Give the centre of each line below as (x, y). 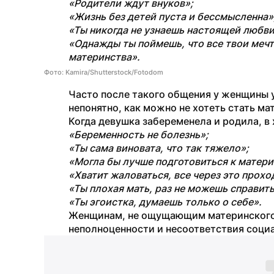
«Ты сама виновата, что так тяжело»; (159, 148)
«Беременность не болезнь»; (139, 135)
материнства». (104, 57)
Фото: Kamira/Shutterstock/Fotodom (104, 72)
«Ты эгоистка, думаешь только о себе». (165, 202)
